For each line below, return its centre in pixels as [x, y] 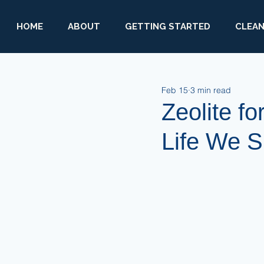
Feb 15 [175, 90]
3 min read [211, 90]
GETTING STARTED [168, 27]
